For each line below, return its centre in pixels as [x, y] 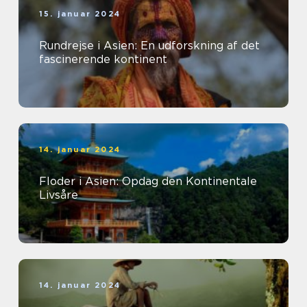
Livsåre [59, 195]
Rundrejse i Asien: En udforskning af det [149, 46]
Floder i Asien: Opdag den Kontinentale [148, 182]
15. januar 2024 [80, 14]
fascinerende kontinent [103, 60]
